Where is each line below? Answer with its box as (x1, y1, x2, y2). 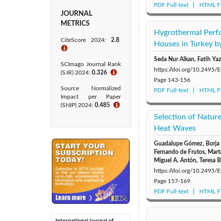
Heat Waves (154, 124, 196, 132)
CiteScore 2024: (61, 37, 111, 43)
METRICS (61, 20, 90, 27)
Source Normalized (61, 85, 121, 91)
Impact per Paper (61, 94, 121, 100)
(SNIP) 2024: (61, 102, 95, 108)
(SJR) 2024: (61, 70, 92, 75)
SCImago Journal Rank (61, 61, 121, 67)
